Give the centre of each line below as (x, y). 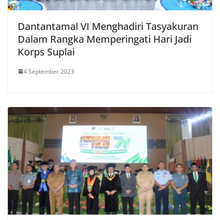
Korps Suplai (46, 52)
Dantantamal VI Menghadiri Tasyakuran (108, 26)
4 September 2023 (49, 71)
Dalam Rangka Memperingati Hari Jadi (105, 39)
